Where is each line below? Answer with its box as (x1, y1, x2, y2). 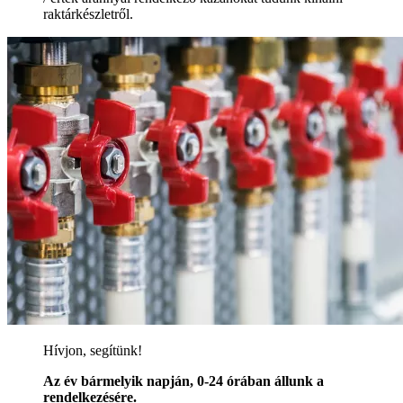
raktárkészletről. (43, 6, 133, 22)
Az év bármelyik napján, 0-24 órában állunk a (43, 373, 324, 390)
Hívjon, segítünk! (43, 343, 142, 359)
